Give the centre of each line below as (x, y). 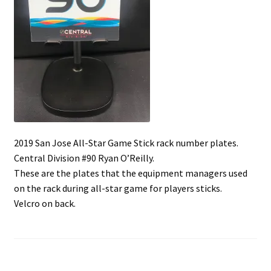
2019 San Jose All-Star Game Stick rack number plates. (126, 143)
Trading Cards (42, 61)
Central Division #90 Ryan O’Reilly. (84, 158)
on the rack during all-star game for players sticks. (118, 188)
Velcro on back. (44, 204)
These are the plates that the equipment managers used (130, 173)
